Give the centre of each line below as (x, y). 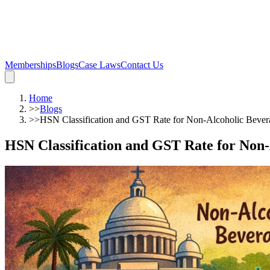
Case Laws (99, 65)
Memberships (30, 65)
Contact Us (142, 65)
